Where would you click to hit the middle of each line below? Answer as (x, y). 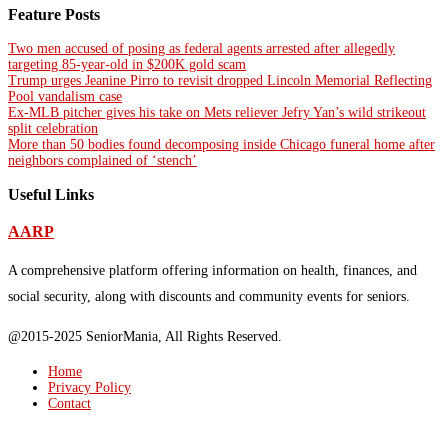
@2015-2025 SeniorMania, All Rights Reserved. (145, 337)
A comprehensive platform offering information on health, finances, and (212, 271)
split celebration (53, 129)
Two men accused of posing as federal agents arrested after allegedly (201, 49)
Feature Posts (54, 14)
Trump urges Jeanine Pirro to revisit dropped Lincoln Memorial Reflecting (220, 81)
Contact (69, 404)
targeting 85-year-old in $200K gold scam (127, 65)
